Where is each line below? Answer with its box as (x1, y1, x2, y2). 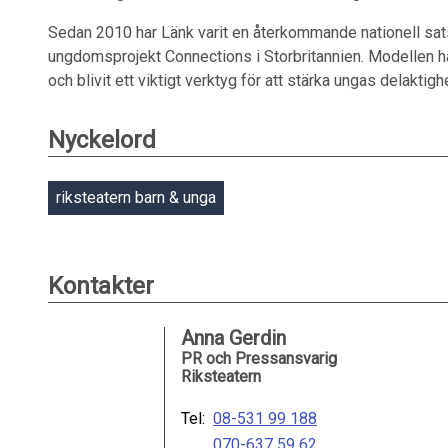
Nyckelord (48, 126, 156, 154)
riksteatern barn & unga (56, 188, 216, 207)
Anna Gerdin (181, 326, 286, 350)
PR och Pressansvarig (181, 349, 337, 368)
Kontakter (48, 272, 154, 300)
